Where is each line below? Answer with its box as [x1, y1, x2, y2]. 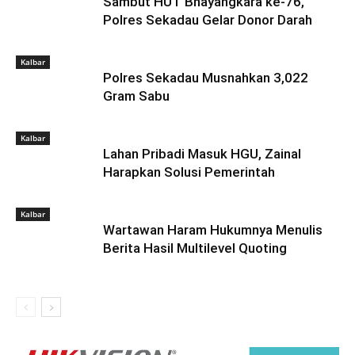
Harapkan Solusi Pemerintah [103, 163, 275, 180]
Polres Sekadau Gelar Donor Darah [103, 11, 312, 28]
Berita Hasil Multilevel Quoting [103, 239, 287, 256]
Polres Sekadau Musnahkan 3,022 [103, 69, 308, 86]
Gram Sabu [103, 87, 170, 104]
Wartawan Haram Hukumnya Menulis [103, 221, 323, 238]
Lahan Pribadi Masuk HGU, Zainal [103, 145, 301, 162]
